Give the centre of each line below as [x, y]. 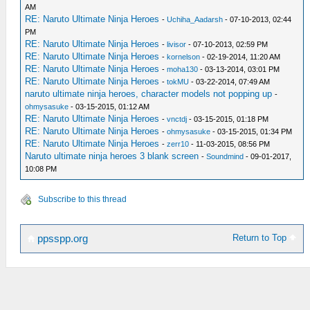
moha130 [183, 69]
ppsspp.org [61, 239]
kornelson [184, 57]
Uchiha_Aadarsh [195, 19]
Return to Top [261, 238]
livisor [177, 44]
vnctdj [177, 119]
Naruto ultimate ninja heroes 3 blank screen [112, 156]
